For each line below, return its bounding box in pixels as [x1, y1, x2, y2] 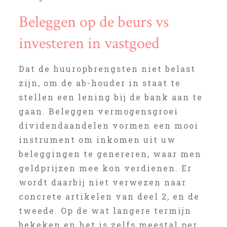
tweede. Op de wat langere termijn [18, 205, 192, 216]
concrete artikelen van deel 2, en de [18, 191, 200, 202]
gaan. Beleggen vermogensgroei [18, 106, 178, 117]
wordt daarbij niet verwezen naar [18, 177, 186, 187]
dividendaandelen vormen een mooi [18, 120, 199, 131]
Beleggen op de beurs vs [18, 12, 169, 32]
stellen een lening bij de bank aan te [18, 92, 203, 102]
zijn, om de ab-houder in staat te [18, 78, 181, 88]
